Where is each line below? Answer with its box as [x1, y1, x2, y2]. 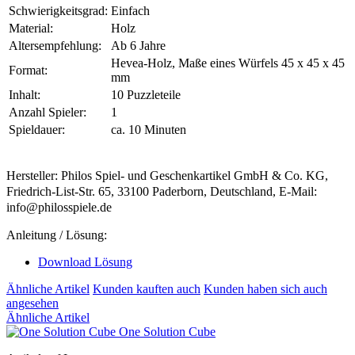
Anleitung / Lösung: [6, 228, 107, 242]
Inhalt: [9, 88, 40, 102]
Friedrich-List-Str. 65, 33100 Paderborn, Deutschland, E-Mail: [6, 185, 317, 199]
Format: [9, 63, 48, 78]
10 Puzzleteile [111, 88, 181, 102]
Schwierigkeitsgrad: [9, 4, 108, 18]
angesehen [6, 296, 59, 311]
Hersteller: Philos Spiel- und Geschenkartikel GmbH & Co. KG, [6, 169, 328, 183]
